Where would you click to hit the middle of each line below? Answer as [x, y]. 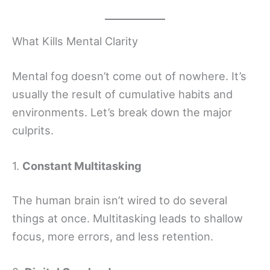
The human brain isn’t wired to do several [120, 200]
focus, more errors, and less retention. [113, 237]
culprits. [33, 130]
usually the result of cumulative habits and [122, 94]
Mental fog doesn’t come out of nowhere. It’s [129, 76]
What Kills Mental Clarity [75, 41]
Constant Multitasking [82, 165]
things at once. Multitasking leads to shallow [127, 218]
